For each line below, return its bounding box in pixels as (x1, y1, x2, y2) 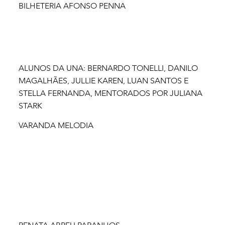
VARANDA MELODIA (19, 121, 94, 131)
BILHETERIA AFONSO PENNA (19, 1, 126, 11)
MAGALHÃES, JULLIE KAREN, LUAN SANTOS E (18, 75, 188, 85)
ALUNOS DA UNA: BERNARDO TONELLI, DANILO (18, 63, 198, 73)
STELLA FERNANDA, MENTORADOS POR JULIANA (18, 88, 202, 98)
